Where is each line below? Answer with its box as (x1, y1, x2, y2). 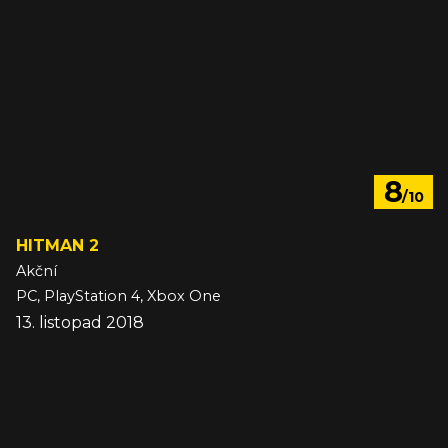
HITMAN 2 (16, 236, 99, 256)
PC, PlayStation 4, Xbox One (16, 287, 221, 306)
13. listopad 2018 (16, 313, 144, 333)
